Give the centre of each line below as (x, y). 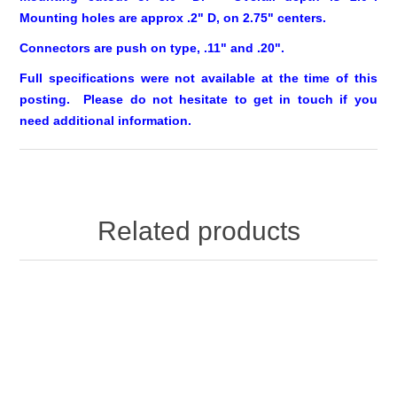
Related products (198, 230)
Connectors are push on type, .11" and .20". (152, 47)
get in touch (293, 99)
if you (355, 99)
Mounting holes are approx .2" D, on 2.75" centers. (179, 17)
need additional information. (106, 120)
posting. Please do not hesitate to (137, 99)
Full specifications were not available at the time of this (198, 78)
